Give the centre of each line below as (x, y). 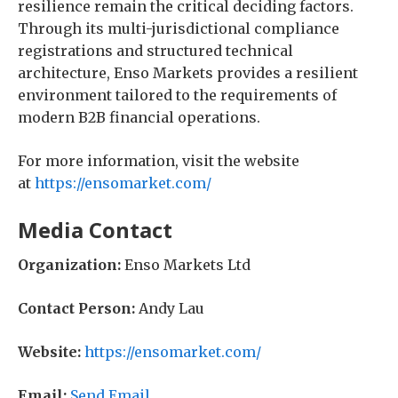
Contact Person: (76, 308)
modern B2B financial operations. (139, 117)
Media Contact (95, 230)
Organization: (69, 265)
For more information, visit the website (159, 161)
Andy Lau (170, 308)
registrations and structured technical (155, 51)
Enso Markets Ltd (186, 265)
